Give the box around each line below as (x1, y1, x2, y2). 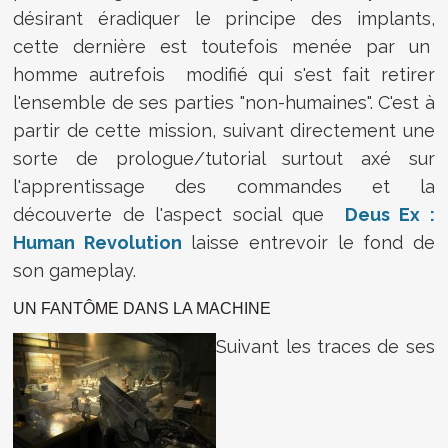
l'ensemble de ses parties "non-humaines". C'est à (13, 91, 435, 113)
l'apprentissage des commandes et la (13, 175, 435, 197)
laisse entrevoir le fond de (181, 231, 435, 253)
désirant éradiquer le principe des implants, (13, 7, 435, 29)
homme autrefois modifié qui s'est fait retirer (13, 63, 435, 85)
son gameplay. (13, 259, 137, 281)
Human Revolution (13, 231, 182, 253)
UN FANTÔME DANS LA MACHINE (13, 299, 272, 317)
